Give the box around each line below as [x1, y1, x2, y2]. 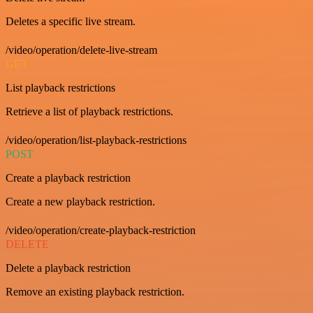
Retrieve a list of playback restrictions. [6, 105, 173, 117]
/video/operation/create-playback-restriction [6, 224, 196, 236]
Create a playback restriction [6, 172, 131, 184]
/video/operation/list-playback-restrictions [6, 134, 187, 146]
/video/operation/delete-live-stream [6, 44, 157, 56]
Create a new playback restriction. [6, 196, 155, 208]
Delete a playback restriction [6, 262, 131, 274]
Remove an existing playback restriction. [6, 286, 184, 298]
